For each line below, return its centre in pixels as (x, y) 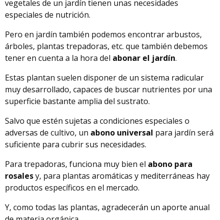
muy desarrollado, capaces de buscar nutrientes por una (109, 89)
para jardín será (184, 132)
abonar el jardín (144, 58)
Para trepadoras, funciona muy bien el (76, 164)
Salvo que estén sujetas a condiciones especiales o (97, 121)
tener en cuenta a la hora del (59, 58)
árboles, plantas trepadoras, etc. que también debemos (106, 46)
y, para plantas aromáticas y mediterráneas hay (122, 176)
